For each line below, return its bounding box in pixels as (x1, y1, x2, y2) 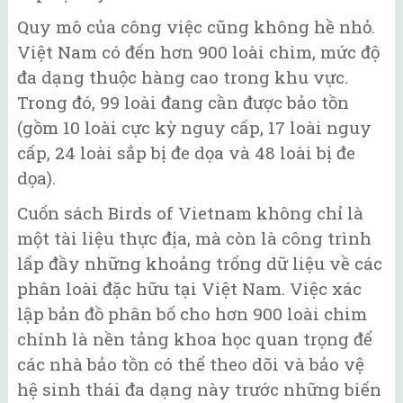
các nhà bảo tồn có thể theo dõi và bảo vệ (17, 352, 364, 375)
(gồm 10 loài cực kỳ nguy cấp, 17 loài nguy (17, 116, 372, 139)
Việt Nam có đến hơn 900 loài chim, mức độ (17, 40, 380, 64)
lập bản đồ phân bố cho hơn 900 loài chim (17, 301, 367, 325)
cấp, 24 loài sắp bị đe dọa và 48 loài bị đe (17, 141, 355, 165)
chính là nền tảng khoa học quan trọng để (17, 327, 372, 350)
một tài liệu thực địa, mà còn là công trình (17, 226, 372, 249)
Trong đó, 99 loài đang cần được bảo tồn (17, 91, 349, 114)
